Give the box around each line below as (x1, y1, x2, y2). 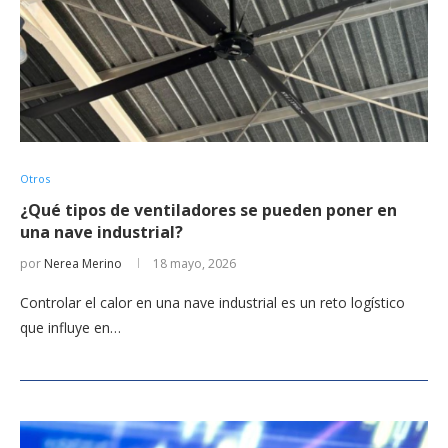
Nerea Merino (44, 254, 122, 272)
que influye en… (20, 317, 121, 337)
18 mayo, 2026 (153, 254, 236, 272)
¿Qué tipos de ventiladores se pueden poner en (20, 198, 397, 221)
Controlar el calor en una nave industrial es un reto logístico (20, 292, 405, 312)
